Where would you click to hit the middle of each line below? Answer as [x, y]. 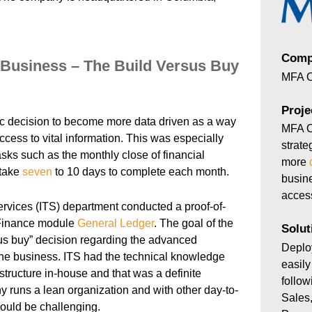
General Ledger [116, 223]
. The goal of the [194, 223]
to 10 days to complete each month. [141, 172]
